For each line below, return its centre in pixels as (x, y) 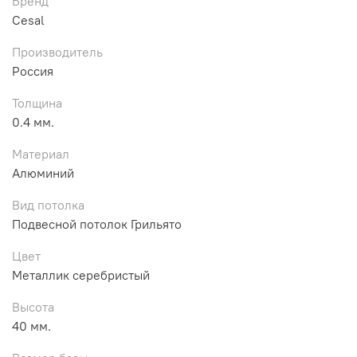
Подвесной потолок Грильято (97, 224)
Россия (33, 71)
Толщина (37, 102)
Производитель (57, 51)
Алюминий (43, 173)
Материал (41, 153)
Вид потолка (48, 204)
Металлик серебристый (81, 275)
